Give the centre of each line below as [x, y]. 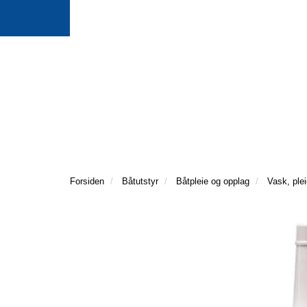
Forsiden [87, 181]
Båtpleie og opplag [213, 181]
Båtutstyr [140, 181]
